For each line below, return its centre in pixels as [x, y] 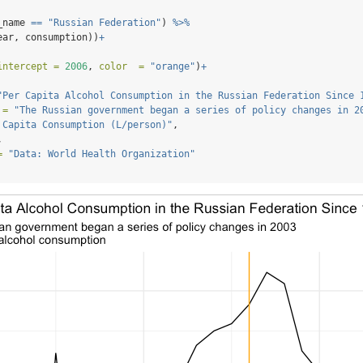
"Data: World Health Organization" [102, 154]
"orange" [173, 66]
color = [122, 66]
